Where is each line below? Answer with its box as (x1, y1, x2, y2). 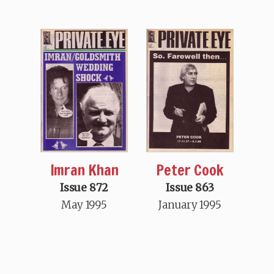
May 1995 (61, 198, 107, 212)
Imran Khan (50, 159, 119, 180)
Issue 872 (60, 180, 109, 194)
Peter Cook (156, 159, 224, 180)
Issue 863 (166, 180, 214, 194)
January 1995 (158, 198, 221, 212)
